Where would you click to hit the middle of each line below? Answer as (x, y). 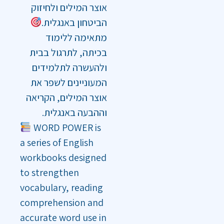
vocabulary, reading (61, 187)
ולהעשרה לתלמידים (69, 67)
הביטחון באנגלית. (74, 22)
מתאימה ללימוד (76, 37)
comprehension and (62, 202)
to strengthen (49, 172)
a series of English (57, 142)
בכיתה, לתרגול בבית (68, 52)
